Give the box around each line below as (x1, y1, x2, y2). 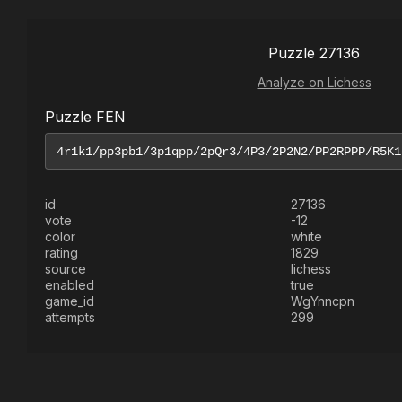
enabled (45, 277, 94, 293)
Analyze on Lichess (257, 74, 371, 90)
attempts (45, 310, 95, 325)
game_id (45, 293, 94, 309)
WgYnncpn (291, 293, 354, 309)
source (45, 261, 86, 276)
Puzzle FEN (45, 108, 126, 126)
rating (45, 245, 78, 260)
